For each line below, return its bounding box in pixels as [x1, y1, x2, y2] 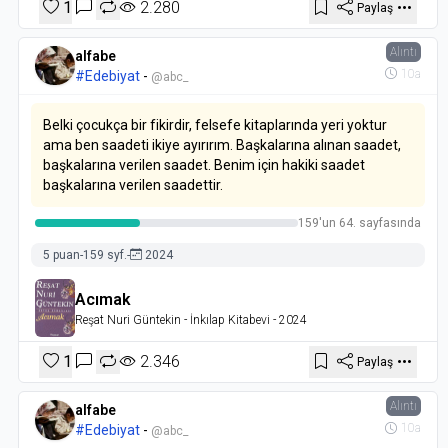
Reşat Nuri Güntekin [75, 312, 182, 327]
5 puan [43, 247, 81, 262]
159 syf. [83, 247, 128, 262]
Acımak [75, 289, 132, 309]
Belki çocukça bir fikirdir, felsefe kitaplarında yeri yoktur [43, 116, 388, 133]
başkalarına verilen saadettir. [43, 176, 224, 193]
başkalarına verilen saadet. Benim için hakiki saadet [43, 156, 366, 173]
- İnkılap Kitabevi [181, 312, 271, 327]
